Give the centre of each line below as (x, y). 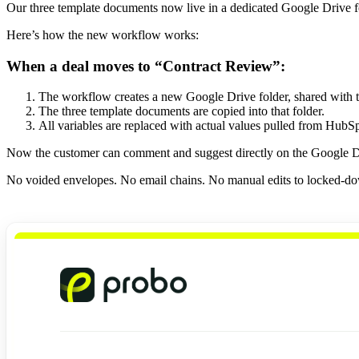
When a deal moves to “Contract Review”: (146, 66)
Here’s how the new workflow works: (103, 35)
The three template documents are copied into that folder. (182, 111)
